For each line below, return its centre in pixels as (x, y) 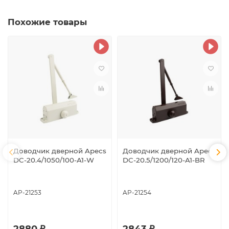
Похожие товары (47, 22)
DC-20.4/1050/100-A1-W (54, 160)
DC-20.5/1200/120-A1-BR (164, 160)
